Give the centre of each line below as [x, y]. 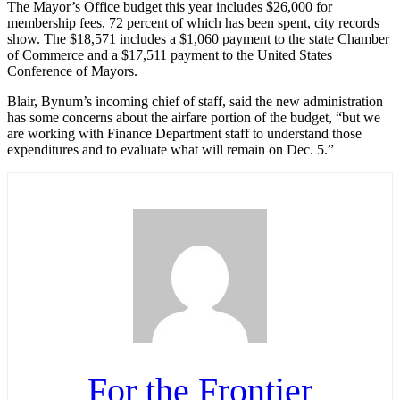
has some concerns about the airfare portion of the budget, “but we [194, 117]
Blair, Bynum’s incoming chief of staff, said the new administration [195, 101]
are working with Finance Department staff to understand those [184, 133]
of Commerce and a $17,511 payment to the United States [170, 54]
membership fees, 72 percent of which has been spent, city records [193, 22]
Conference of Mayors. [72, 71]
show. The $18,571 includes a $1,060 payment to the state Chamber [198, 38]
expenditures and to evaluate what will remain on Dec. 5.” [171, 149]
